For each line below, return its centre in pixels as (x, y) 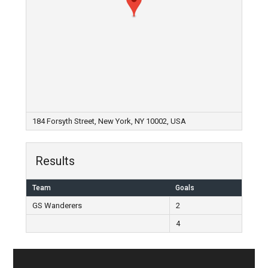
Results (55, 161)
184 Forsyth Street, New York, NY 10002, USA (109, 121)
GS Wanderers (57, 205)
